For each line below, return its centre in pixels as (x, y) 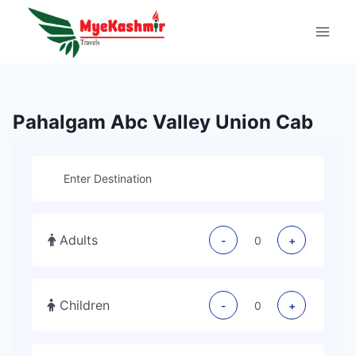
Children (85, 305)
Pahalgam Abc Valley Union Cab (163, 122)
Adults (79, 240)
